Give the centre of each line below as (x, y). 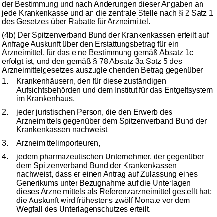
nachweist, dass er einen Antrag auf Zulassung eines (107, 174)
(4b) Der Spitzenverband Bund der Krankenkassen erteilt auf (105, 35)
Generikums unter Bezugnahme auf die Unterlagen (104, 183)
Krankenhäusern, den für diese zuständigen (91, 81)
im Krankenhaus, (46, 99)
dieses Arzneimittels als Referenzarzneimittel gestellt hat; (114, 192)
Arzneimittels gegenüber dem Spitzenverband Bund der (112, 121)
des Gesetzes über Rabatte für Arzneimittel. (76, 22)
